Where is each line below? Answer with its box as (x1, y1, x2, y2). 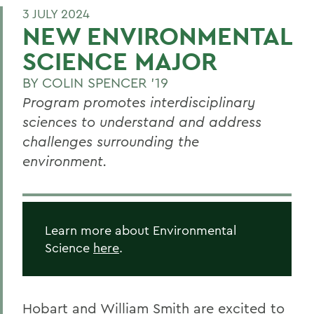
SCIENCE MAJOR (22, 44, 217, 77)
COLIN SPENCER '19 (42, 73, 168, 91)
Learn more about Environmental (45, 221, 236, 238)
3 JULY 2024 (22, 5, 90, 22)
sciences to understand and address (22, 112, 261, 130)
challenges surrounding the (22, 132, 199, 150)
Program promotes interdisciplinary (22, 93, 255, 111)
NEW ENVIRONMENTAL (22, 19, 292, 52)
